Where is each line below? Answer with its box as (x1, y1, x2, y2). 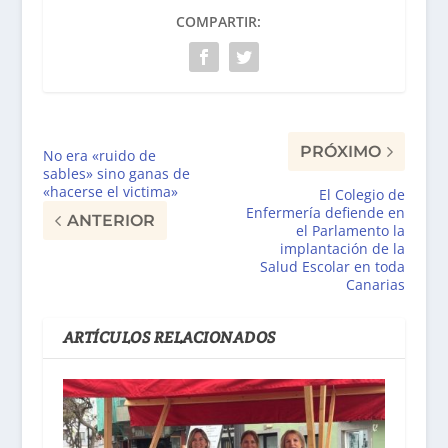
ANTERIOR (66, 211, 155, 231)
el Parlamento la (296, 221, 406, 241)
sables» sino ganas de (42, 164, 190, 184)
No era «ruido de (42, 146, 156, 166)
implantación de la (280, 239, 406, 259)
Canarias (346, 275, 406, 295)
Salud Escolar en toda (260, 257, 406, 277)
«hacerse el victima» (42, 182, 178, 202)
